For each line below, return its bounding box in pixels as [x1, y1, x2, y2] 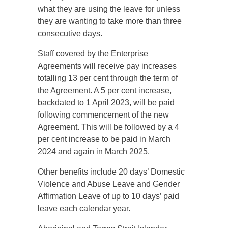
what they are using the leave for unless [38, 5, 180, 13]
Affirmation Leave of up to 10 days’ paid [38, 192, 179, 201]
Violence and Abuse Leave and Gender [38, 180, 180, 188]
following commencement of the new [38, 110, 169, 119]
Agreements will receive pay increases [38, 62, 177, 70]
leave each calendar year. [38, 204, 130, 213]
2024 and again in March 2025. [38, 147, 150, 156]
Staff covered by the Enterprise [38, 49, 148, 58]
